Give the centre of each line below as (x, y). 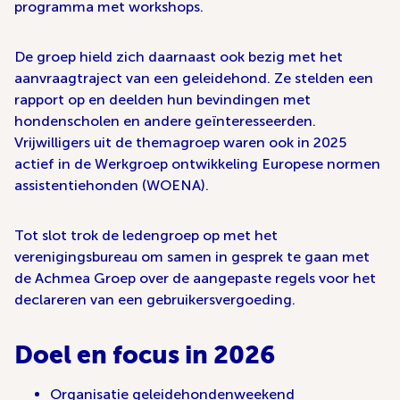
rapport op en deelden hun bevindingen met (162, 100)
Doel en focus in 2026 (145, 354)
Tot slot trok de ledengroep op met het (146, 235)
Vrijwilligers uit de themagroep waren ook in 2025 (180, 142)
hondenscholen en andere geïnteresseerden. (165, 121)
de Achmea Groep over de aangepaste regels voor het (195, 278)
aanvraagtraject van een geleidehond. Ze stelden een (194, 78)
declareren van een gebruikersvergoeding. (155, 300)
